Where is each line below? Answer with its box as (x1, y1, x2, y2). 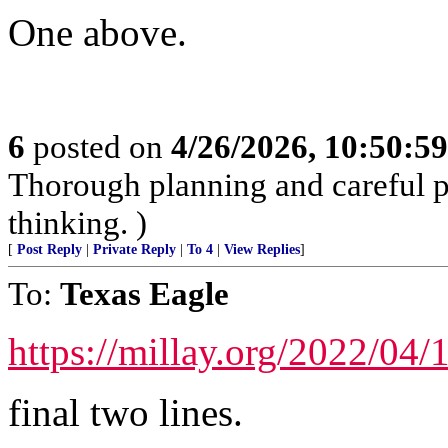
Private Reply (93, 241, 176, 257)
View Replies (224, 241, 300, 257)
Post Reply (17, 241, 82, 257)
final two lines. (8, 390, 243, 434)
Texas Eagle (60, 274, 229, 312)
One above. (8, 10, 187, 54)
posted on (25, 127, 171, 165)
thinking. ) (8, 203, 147, 241)
